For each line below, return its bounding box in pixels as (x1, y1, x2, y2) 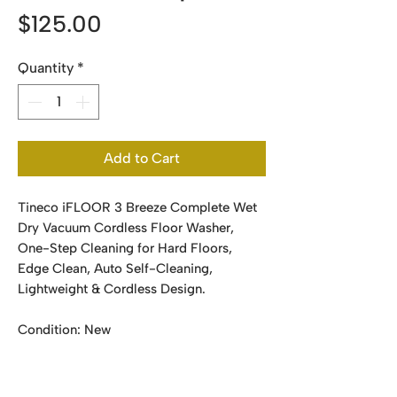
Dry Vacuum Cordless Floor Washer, (18, 220, 234, 237)
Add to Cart (104, 150, 180, 167)
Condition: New (18, 322, 111, 339)
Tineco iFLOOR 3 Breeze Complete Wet (18, 199, 257, 216)
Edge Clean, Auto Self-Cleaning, (18, 261, 213, 277)
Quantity (18, 59, 74, 77)
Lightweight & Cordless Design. (18, 281, 206, 298)
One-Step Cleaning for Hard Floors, (18, 240, 232, 257)
